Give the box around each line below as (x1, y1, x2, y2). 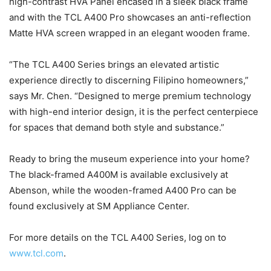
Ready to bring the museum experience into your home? (9, 153, 250, 165)
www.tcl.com (9, 247, 64, 260)
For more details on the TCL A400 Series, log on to (9, 232, 226, 244)
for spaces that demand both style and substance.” (9, 122, 224, 134)
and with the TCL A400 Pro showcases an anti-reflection (9, 11, 251, 24)
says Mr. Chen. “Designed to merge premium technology (9, 90, 251, 102)
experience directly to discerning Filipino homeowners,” (9, 74, 249, 87)
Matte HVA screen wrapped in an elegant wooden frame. (9, 27, 250, 39)
